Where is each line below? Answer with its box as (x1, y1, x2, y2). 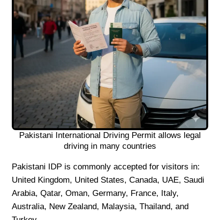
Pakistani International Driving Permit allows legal (19, 130, 201, 140)
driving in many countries (64, 141, 156, 151)
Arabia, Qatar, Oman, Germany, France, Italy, (12, 188, 179, 198)
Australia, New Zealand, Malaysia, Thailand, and (12, 201, 189, 211)
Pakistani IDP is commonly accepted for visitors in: (12, 162, 200, 171)
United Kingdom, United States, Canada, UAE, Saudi (12, 175, 204, 185)
